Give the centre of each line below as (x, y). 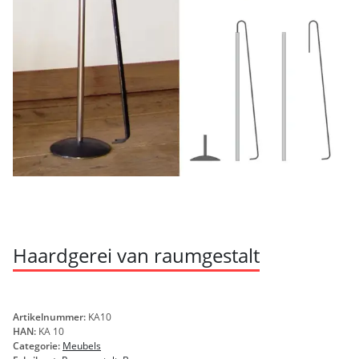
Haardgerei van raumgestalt (136, 256)
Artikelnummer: (50, 317)
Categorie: (38, 346)
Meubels (82, 346)
